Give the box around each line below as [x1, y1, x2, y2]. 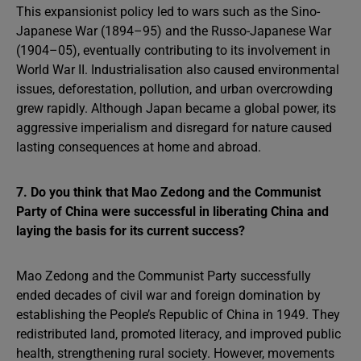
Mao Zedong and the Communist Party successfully [16, 268, 311, 284]
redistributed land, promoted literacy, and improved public [16, 326, 341, 342]
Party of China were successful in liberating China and [16, 204, 329, 219]
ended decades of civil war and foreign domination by [16, 288, 321, 303]
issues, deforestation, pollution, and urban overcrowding [16, 81, 333, 97]
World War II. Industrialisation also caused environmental [16, 62, 339, 77]
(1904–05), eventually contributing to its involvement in [16, 43, 330, 58]
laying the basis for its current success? [16, 223, 245, 239]
